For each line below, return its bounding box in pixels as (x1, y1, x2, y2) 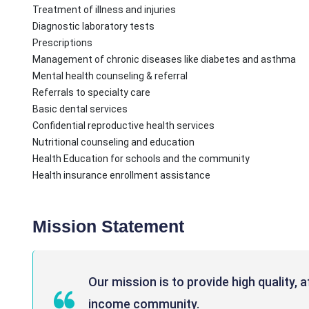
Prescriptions (32, 37, 92, 48)
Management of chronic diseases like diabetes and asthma (32, 54, 296, 65)
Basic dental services (32, 103, 128, 114)
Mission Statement (32, 217, 184, 236)
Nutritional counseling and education (32, 137, 195, 148)
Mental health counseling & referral (32, 70, 188, 81)
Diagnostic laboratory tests (32, 21, 154, 32)
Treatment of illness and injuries (32, 4, 176, 15)
